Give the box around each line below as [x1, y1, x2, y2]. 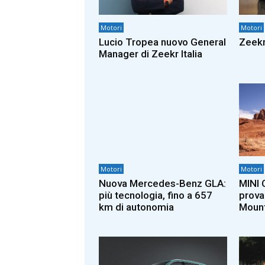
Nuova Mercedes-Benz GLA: [99, 177, 226, 190]
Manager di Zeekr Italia [99, 47, 202, 60]
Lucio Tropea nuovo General [99, 35, 226, 48]
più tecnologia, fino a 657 [99, 189, 212, 202]
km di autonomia [99, 201, 174, 214]
